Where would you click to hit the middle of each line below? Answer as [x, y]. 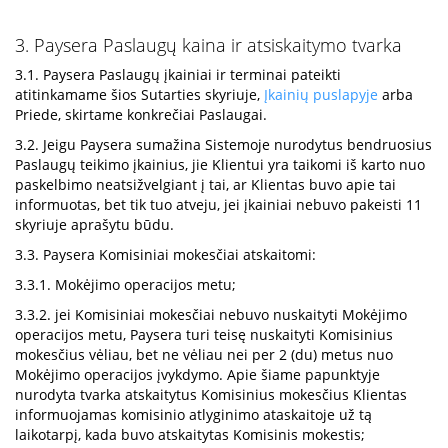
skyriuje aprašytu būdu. [94, 224]
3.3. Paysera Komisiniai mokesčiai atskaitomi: [165, 254]
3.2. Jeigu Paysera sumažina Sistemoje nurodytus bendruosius [223, 144]
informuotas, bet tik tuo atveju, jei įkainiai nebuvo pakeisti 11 [218, 204]
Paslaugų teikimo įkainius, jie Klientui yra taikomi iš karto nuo [220, 164]
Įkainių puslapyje [321, 94]
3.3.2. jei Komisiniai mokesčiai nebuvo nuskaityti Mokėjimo [211, 314]
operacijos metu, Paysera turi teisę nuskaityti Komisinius [204, 334]
